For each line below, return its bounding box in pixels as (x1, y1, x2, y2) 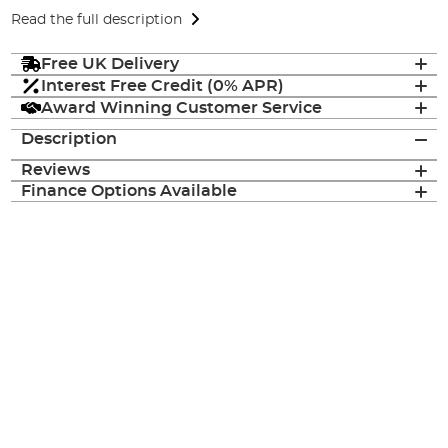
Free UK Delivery (41, 55, 180, 72)
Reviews (21, 162, 91, 179)
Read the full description (11, 12, 183, 27)
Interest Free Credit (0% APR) (41, 77, 285, 94)
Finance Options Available (21, 183, 238, 200)
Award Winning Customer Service (41, 99, 323, 116)
